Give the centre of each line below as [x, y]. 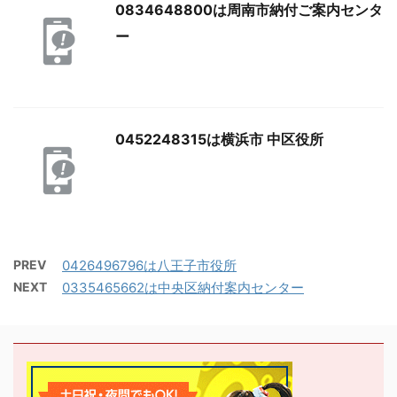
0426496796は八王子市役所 [149, 266]
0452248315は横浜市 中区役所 [219, 140]
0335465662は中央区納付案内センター [183, 288]
